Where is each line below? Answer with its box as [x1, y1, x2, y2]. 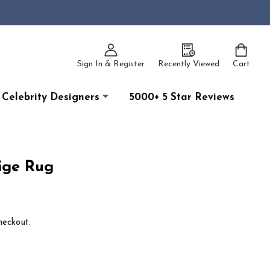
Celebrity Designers [2, 92, 99, 103]
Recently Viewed [157, 60, 219, 69]
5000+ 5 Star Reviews [130, 92, 234, 103]
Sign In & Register [77, 60, 145, 69]
